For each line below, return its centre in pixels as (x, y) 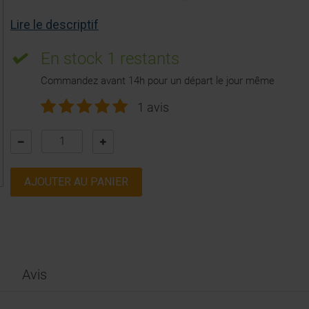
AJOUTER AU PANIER (76, 181)
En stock (74, 58)
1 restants (143, 58)
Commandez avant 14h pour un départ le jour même (158, 80)
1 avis (153, 107)
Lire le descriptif (54, 24)
